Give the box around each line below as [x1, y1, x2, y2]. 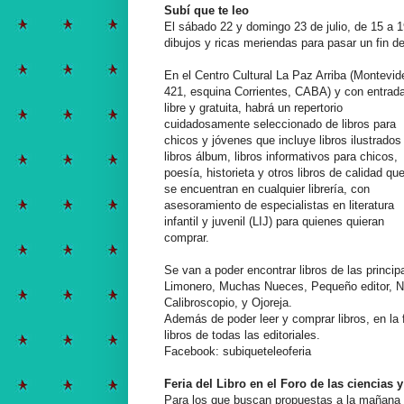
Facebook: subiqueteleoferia [164, 344, 311, 358]
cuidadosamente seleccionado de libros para [164, 116, 396, 131]
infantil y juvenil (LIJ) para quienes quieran [164, 214, 384, 228]
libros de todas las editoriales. [164, 327, 320, 342]
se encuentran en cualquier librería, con [164, 181, 370, 196]
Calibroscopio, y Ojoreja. [164, 295, 292, 309]
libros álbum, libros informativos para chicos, [164, 149, 398, 163]
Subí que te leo [164, 3, 249, 17]
